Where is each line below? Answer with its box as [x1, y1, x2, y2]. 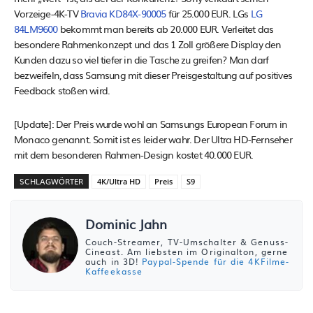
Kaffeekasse [85, 264, 143, 277]
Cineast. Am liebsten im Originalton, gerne [85, 245, 289, 258]
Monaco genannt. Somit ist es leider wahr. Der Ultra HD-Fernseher [14, 131, 292, 146]
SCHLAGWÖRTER [20, 175, 83, 187]
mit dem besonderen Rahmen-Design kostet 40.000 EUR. [14, 147, 254, 161]
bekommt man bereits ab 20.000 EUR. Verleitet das [57, 21, 274, 36]
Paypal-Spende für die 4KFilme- [142, 254, 290, 268]
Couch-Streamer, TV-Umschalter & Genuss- [85, 235, 289, 248]
